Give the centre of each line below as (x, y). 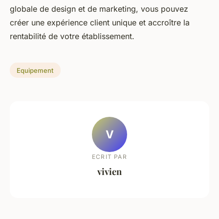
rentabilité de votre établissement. (72, 36)
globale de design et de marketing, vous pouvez (99, 9)
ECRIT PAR (109, 157)
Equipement (35, 70)
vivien (109, 172)
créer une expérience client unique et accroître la (100, 22)
